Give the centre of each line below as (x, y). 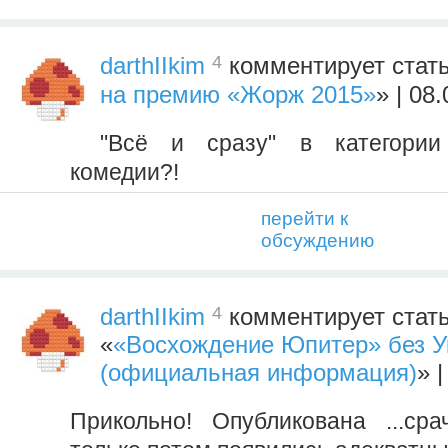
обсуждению (317, 240)
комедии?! (124, 171)
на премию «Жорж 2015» (238, 94)
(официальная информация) (258, 372)
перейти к (304, 218)
